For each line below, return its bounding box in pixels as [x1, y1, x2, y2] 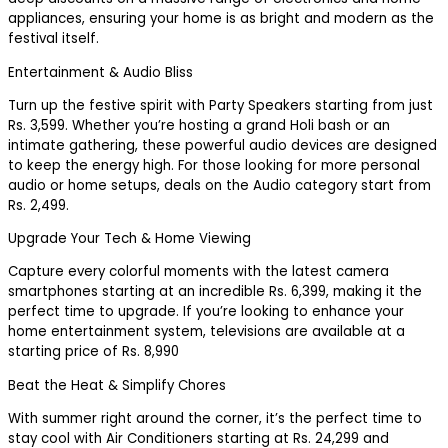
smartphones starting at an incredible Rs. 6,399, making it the [8, 282, 422, 302]
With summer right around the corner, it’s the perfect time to [8, 409, 422, 428]
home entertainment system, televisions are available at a [8, 322, 405, 342]
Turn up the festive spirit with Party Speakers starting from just [8, 95, 433, 115]
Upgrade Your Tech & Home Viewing [8, 229, 251, 249]
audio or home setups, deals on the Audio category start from [8, 175, 431, 195]
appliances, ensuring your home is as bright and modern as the [8, 9, 434, 29]
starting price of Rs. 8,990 [8, 342, 179, 362]
